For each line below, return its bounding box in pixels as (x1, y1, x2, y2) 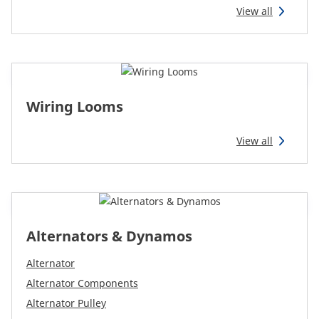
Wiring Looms (26, 97, 123, 116)
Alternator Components (26, 276, 138, 290)
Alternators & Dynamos (26, 226, 192, 246)
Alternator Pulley (26, 296, 106, 310)
